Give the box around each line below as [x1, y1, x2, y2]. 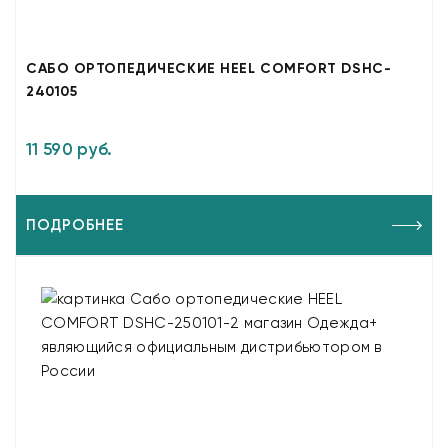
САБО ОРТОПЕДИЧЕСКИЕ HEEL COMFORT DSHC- [26, 60, 392, 77]
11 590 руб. [26, 139, 113, 159]
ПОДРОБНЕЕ [26, 216, 124, 234]
